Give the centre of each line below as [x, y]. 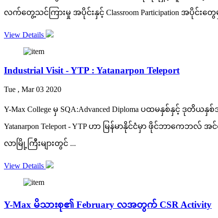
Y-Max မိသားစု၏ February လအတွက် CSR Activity [108, 205]
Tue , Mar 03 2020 [33, 89]
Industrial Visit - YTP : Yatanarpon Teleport [92, 70]
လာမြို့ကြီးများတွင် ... [40, 143]
